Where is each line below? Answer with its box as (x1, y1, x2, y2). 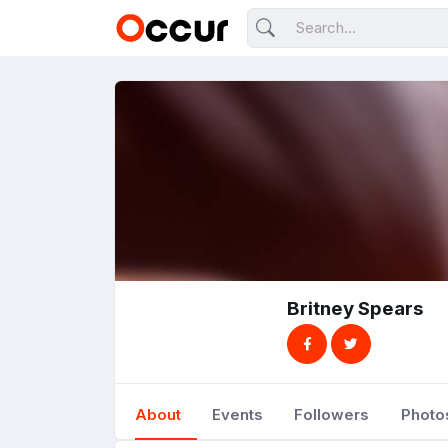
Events (212, 405, 264, 424)
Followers (294, 405, 370, 424)
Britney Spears (287, 297, 423, 320)
